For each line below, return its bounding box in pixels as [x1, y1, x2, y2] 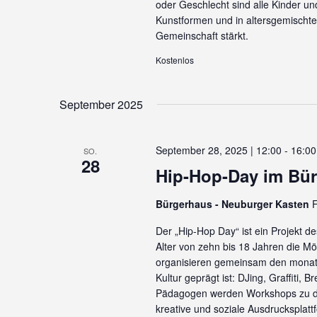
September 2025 [59, 96, 143, 113]
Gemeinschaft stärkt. [155, 28, 248, 42]
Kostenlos [155, 54, 194, 66]
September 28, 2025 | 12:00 [155, 143, 282, 157]
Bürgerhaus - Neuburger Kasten [155, 197, 312, 211]
